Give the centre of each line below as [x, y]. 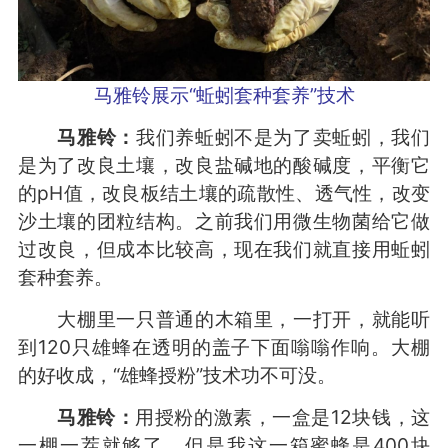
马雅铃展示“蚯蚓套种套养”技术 [224, 95]
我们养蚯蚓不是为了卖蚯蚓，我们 [283, 137]
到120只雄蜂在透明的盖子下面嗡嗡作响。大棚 [224, 347]
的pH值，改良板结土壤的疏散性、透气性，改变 [224, 193]
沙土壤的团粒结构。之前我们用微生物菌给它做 [224, 221]
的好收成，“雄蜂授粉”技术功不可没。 [176, 375]
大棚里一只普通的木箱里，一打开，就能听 [224, 319]
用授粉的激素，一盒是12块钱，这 [283, 417]
